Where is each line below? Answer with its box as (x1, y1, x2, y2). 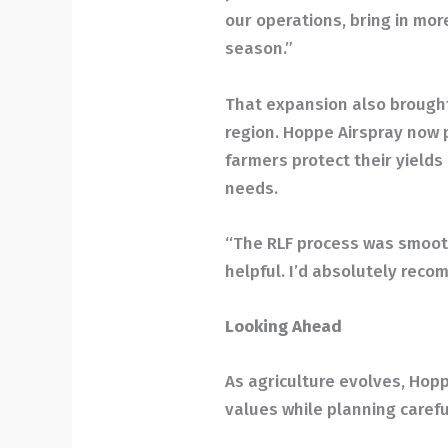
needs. (225, 177, 279, 199)
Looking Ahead (225, 315, 343, 337)
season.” (225, 38, 294, 60)
